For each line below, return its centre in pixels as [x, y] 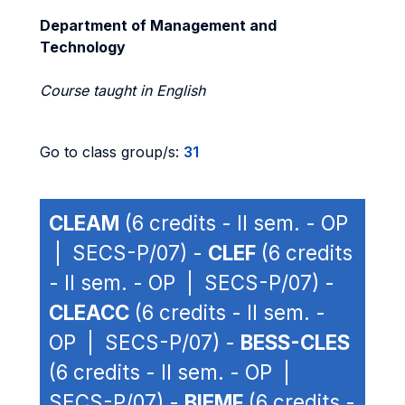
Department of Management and [158, 25]
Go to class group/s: [112, 152]
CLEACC [89, 312]
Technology [83, 47]
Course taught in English [122, 90]
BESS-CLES [295, 342]
